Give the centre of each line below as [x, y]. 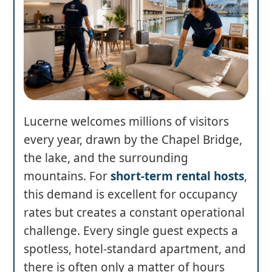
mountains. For [67, 176]
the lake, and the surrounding [106, 158]
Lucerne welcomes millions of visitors [126, 122]
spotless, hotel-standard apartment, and [135, 249]
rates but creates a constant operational [134, 213]
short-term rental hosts [177, 176]
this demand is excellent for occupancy [131, 195]
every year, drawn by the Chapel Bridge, [133, 140]
